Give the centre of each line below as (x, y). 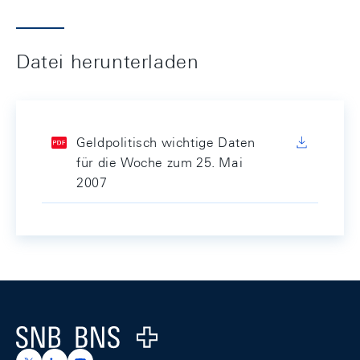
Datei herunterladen (108, 61)
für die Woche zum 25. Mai (160, 163)
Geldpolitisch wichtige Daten (166, 143)
